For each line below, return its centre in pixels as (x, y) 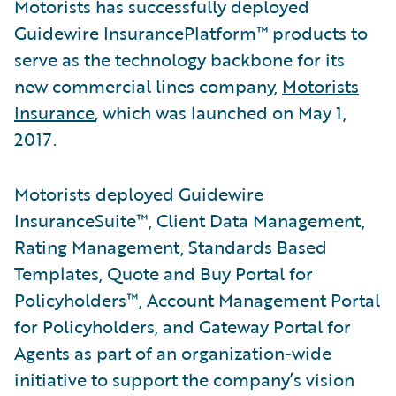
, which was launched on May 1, (221, 112)
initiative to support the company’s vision (184, 379)
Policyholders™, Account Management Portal (197, 299)
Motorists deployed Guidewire (139, 193)
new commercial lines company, (148, 85)
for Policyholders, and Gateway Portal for (183, 326)
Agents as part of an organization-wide (173, 352)
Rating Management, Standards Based (171, 246)
